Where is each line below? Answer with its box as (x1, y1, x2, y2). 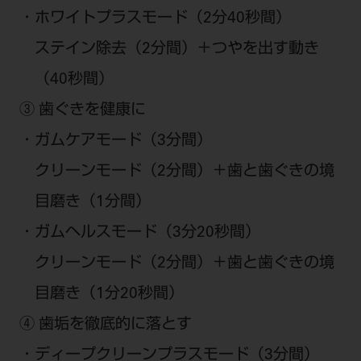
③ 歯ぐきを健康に (19, 103, 146, 119)
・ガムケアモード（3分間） (19, 134, 212, 150)
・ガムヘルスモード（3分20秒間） (19, 226, 260, 242)
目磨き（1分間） (35, 195, 151, 211)
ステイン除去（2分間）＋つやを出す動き (35, 42, 319, 58)
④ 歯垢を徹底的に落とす (19, 317, 192, 334)
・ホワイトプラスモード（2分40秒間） (19, 11, 291, 27)
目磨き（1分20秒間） (35, 287, 184, 303)
